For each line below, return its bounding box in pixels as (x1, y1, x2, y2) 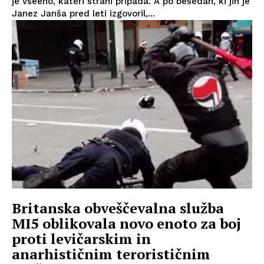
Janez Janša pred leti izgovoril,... (12, 8, 155, 19)
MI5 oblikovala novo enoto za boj (12, 213, 241, 233)
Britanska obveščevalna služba (12, 198, 224, 217)
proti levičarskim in (12, 229, 151, 248)
